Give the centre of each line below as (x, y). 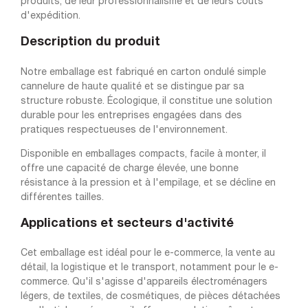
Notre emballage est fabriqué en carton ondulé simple (143, 72)
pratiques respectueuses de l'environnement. (124, 130)
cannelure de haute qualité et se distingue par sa (132, 87)
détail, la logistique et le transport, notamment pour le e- (150, 268)
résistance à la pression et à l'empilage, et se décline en (148, 183)
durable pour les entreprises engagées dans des (131, 115)
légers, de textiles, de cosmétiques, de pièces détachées (151, 297)
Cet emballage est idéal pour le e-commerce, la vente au (148, 254)
